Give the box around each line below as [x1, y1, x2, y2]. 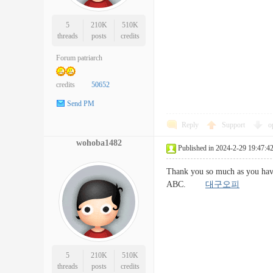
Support [222, 121, 247, 129]
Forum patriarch [56, 54, 102, 62]
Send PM [67, 99, 94, 108]
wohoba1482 [76, 138, 122, 147]
